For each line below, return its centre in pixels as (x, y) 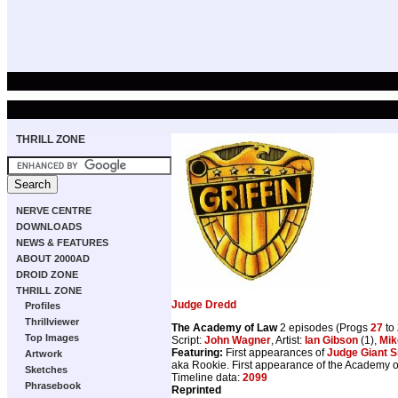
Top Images (52, 338)
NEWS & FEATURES (62, 243)
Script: (188, 340)
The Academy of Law (224, 327)
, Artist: (288, 340)
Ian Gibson (331, 340)
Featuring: (197, 352)
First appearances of (275, 352)
